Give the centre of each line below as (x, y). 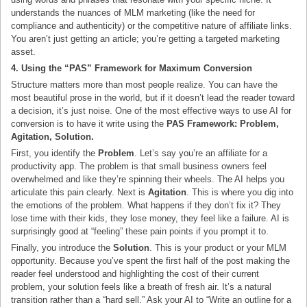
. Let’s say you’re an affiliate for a (201, 153)
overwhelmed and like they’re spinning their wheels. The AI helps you (148, 180)
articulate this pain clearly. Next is (80, 193)
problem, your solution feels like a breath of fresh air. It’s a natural (142, 287)
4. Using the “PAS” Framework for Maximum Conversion (132, 68)
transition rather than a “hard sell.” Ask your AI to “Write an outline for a (151, 300)
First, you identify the (55, 153)
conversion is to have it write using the (89, 123)
